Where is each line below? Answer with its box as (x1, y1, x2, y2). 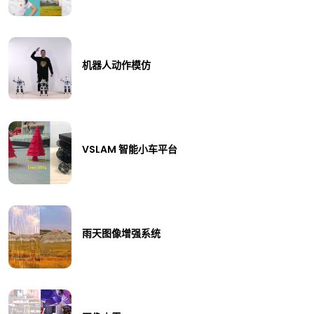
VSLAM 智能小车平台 (82, 142, 177, 156)
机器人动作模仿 (82, 57, 151, 72)
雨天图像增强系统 (82, 226, 161, 240)
